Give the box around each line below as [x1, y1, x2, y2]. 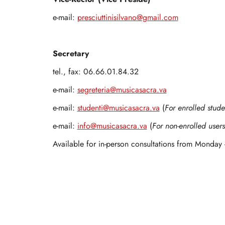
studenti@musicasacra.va [77, 102, 160, 114]
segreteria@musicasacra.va [77, 84, 167, 96]
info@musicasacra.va [77, 121, 147, 132]
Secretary [52, 48, 89, 60]
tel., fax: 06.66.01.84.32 [52, 66, 139, 78]
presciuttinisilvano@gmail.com [77, 12, 178, 24]
